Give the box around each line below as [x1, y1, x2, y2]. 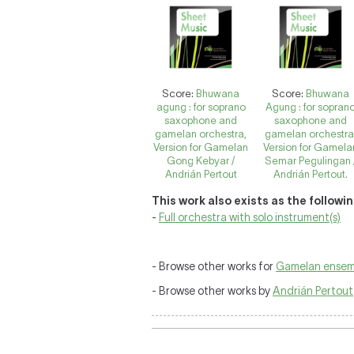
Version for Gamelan [153, 141, 249, 153]
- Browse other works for [152, 260, 276, 273]
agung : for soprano [156, 101, 246, 113]
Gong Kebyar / [167, 155, 235, 167]
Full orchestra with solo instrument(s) [159, 211, 341, 224]
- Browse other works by [152, 284, 273, 297]
